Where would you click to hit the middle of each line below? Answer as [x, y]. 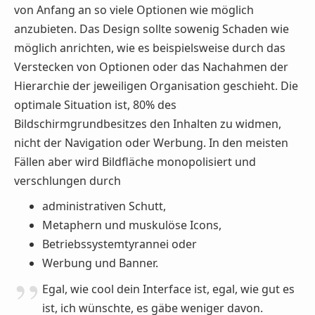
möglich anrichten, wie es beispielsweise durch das [150, 47]
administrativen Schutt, [104, 206]
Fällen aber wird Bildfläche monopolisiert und [135, 161]
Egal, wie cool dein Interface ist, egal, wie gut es [168, 289]
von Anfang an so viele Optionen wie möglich [134, 9]
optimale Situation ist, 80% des [95, 104]
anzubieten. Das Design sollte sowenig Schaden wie [152, 28]
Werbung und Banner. [100, 263]
